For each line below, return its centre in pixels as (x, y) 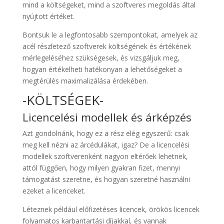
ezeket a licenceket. (54, 191)
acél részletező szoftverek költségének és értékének (106, 46)
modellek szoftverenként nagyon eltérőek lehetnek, (105, 156)
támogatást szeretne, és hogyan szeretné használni (106, 179)
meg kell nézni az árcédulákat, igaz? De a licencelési (106, 145)
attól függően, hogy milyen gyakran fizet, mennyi (101, 168)
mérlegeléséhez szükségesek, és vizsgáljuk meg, (101, 58)
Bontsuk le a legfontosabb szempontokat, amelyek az (110, 35)
